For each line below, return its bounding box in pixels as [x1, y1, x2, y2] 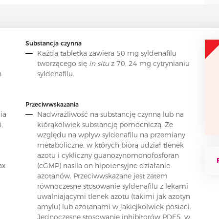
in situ [88, 59, 109, 68]
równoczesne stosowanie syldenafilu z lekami [37, 181, 188, 191]
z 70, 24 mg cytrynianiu [109, 59, 190, 68]
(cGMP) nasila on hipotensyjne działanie [37, 161, 170, 170]
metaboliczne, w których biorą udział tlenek [37, 140, 184, 150]
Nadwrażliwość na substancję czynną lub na [37, 109, 184, 119]
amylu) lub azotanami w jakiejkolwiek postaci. [37, 202, 191, 211]
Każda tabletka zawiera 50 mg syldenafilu [37, 48, 176, 58]
